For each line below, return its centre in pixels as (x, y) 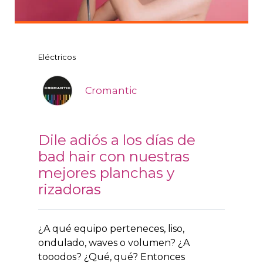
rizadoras (70, 189)
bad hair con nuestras (114, 156)
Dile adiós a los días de (117, 139)
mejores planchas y (106, 172)
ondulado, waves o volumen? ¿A (114, 242)
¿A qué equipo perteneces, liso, (111, 228)
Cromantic (111, 90)
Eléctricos (57, 57)
